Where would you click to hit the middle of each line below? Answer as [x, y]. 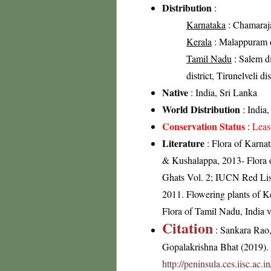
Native [175, 92]
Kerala [199, 41]
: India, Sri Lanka [223, 92]
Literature [183, 143]
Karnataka [206, 24]
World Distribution [201, 109]
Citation [188, 228]
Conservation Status [204, 126]
